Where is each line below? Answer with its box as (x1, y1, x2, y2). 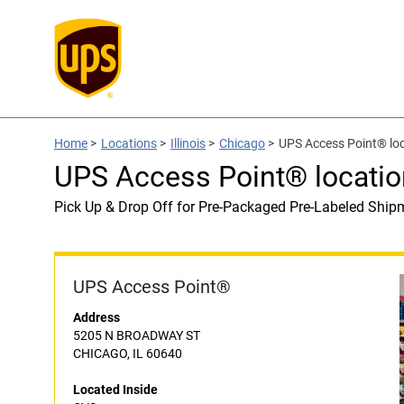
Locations (101, 136, 157, 151)
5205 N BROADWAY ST (73, 328, 200, 343)
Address (73, 310, 120, 325)
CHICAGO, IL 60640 (73, 346, 182, 361)
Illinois (170, 136, 206, 151)
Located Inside (73, 382, 158, 397)
